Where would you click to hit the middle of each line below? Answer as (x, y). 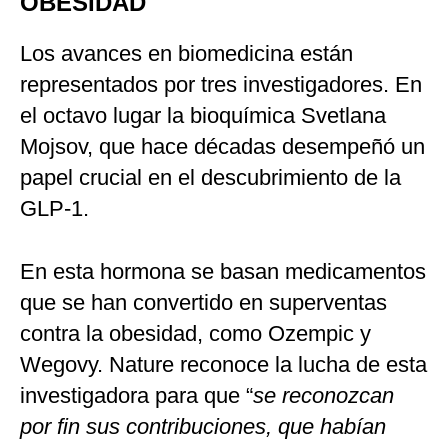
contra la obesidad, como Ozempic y (195, 334)
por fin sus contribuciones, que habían (203, 427)
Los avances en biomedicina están (186, 54)
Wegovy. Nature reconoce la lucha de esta (223, 365)
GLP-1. (54, 209)
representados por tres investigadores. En (221, 85)
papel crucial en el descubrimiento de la (210, 178)
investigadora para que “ (136, 396)
